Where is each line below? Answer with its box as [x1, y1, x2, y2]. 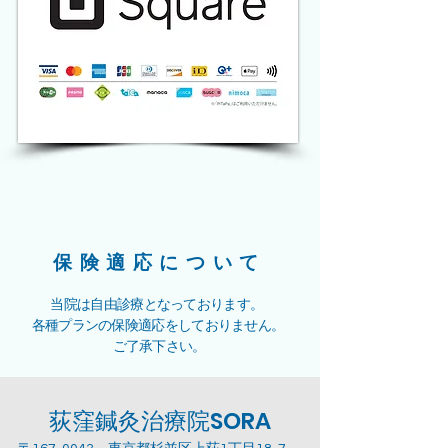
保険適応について [53, 249, 266, 276]
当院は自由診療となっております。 [50, 298, 266, 312]
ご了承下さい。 [110, 340, 206, 354]
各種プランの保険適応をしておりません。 [31, 319, 285, 333]
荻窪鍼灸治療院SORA [49, 405, 271, 437]
